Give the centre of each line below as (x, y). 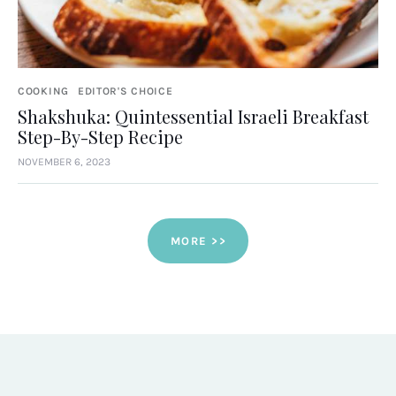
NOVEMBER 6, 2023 (64, 161)
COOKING (44, 91)
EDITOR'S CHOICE (125, 91)
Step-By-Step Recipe (100, 136)
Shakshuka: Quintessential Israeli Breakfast (193, 116)
